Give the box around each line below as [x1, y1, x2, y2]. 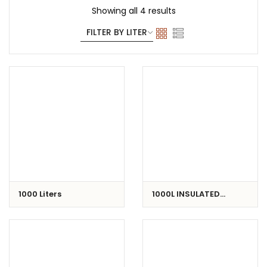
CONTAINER [152, 198, 200, 209]
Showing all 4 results [91, 5, 176, 17]
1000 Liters [18, 188, 61, 200]
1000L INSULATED [152, 188, 220, 200]
